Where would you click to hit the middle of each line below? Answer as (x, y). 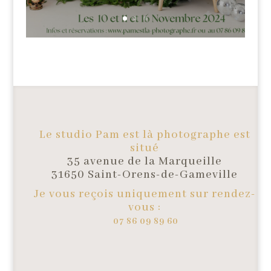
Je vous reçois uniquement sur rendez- (145, 194)
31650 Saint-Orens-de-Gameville (145, 175)
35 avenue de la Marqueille (145, 162)
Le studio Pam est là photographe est (145, 135)
